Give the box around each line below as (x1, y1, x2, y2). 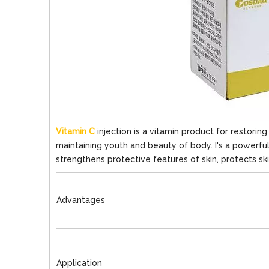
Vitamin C (56, 127, 95, 136)
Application (56, 258, 102, 268)
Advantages (56, 195, 105, 205)
